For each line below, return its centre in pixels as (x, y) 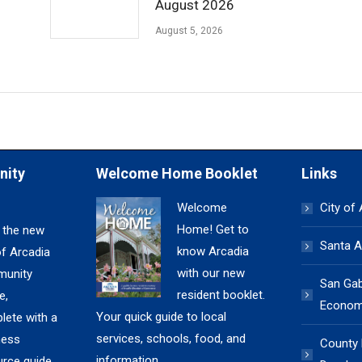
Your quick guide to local (162, 317)
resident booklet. (221, 295)
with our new (211, 273)
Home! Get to (213, 229)
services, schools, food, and (171, 339)
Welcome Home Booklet (177, 173)
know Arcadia (213, 251)
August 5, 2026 (189, 31)
